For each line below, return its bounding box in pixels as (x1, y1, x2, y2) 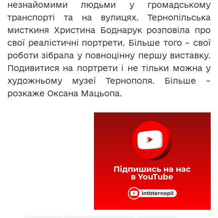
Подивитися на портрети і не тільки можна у (7, 63, 211, 73)
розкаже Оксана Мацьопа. (7, 88, 122, 98)
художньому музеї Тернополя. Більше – (7, 75, 211, 85)
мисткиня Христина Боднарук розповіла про (7, 25, 211, 35)
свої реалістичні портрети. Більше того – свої (7, 37, 211, 47)
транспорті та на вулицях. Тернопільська (7, 12, 211, 22)
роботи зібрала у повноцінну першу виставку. (7, 50, 211, 60)
